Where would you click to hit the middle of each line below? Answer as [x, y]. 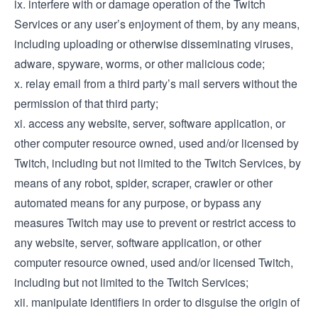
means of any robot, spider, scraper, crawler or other [143, 183]
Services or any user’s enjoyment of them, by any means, [157, 24]
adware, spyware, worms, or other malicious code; [139, 64]
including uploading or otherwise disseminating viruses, [154, 44]
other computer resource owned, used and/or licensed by [157, 143]
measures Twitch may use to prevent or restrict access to [155, 223]
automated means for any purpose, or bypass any [138, 203]
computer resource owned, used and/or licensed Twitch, [154, 262]
